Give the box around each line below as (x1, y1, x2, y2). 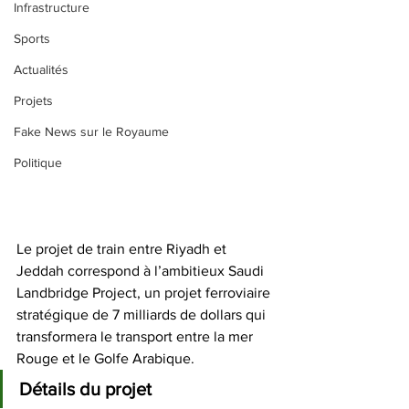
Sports (14, 31, 50, 46)
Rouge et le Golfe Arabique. (16, 351, 198, 366)
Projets (14, 93, 53, 108)
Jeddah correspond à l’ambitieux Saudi (16, 263, 267, 278)
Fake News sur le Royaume (14, 124, 169, 139)
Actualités (14, 62, 68, 77)
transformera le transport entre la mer (16, 329, 257, 344)
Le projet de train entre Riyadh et (16, 241, 230, 257)
